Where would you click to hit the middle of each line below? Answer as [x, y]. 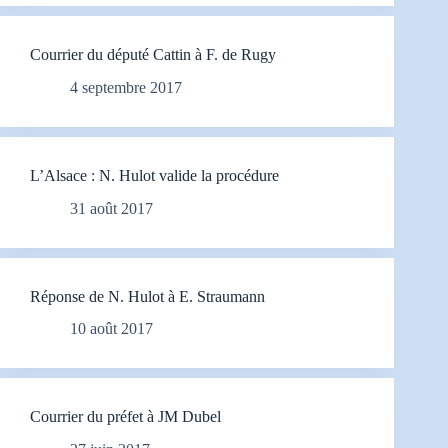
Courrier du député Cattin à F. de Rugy [153, 54]
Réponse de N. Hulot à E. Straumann [147, 296]
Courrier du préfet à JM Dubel [125, 417]
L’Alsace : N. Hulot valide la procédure [154, 175]
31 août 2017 [111, 208]
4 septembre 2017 [126, 87]
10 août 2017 [111, 329]
